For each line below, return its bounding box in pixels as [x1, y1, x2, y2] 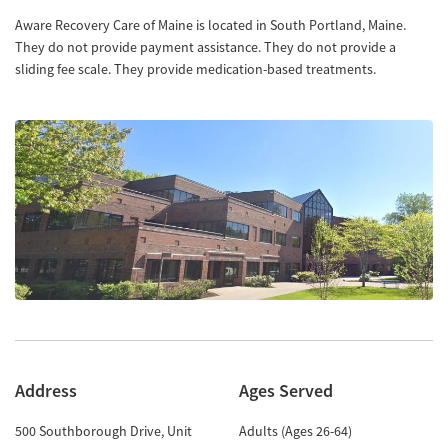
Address [15, 379, 77, 402]
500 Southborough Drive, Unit [15, 422, 192, 440]
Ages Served [239, 379, 333, 402]
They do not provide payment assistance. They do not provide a [15, 38, 396, 56]
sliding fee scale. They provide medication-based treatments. [15, 60, 376, 78]
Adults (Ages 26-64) [239, 422, 352, 440]
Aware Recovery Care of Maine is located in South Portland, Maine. [15, 16, 406, 34]
